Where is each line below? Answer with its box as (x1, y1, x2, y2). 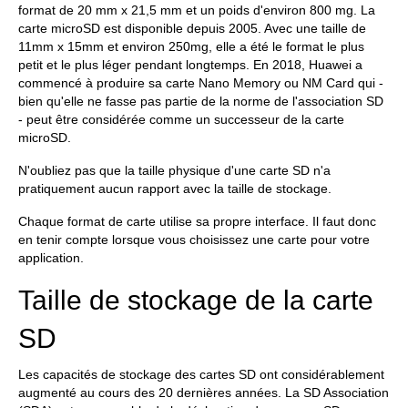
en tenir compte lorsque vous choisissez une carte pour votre (18, 232, 370, 247)
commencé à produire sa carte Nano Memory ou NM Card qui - (18, 76, 383, 90)
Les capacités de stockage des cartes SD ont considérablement (18, 367, 384, 382)
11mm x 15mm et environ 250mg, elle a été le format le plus (18, 39, 364, 54)
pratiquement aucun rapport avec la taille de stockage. (18, 181, 331, 196)
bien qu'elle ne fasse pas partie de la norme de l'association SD (18, 94, 383, 108)
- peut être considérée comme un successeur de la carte (18, 112, 344, 127)
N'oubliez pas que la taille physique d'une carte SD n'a (18, 163, 331, 178)
